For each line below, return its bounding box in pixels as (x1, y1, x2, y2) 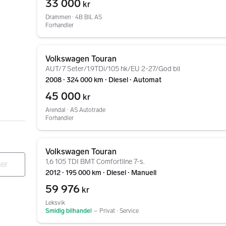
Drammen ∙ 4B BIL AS (45, 14, 102, 21)
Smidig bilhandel (45, 207, 92, 214)
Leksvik (45, 199, 65, 206)
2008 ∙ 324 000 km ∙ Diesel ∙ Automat (45, 76, 161, 84)
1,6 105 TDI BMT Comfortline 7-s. (45, 157, 145, 166)
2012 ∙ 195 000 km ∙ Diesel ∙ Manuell (45, 168, 156, 177)
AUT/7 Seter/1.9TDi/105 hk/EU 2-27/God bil (45, 65, 180, 73)
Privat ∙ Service (99, 207, 139, 214)
